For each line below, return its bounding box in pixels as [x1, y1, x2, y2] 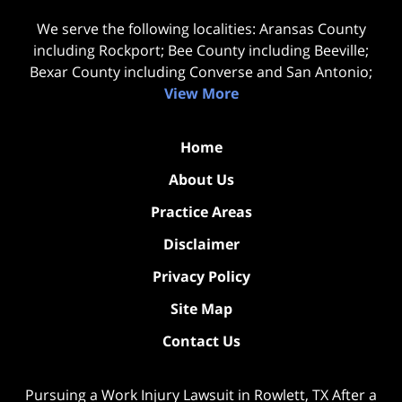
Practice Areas [150, 201, 252, 222]
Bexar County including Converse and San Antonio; [30, 61, 372, 82]
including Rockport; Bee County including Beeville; [33, 39, 369, 60]
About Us [168, 169, 234, 189]
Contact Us [162, 330, 240, 351]
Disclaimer [162, 233, 240, 254]
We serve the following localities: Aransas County [36, 18, 366, 39]
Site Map [170, 298, 232, 319]
